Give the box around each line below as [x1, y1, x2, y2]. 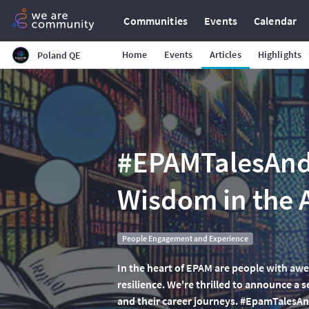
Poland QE [37, 49, 81, 61]
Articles [209, 48, 241, 61]
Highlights [257, 48, 302, 61]
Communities [123, 14, 188, 28]
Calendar [254, 14, 297, 28]
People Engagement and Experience [121, 233, 248, 243]
